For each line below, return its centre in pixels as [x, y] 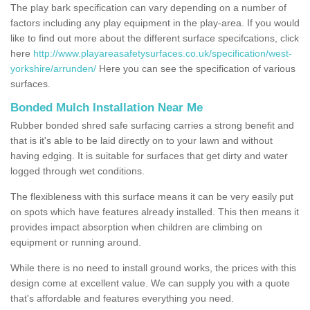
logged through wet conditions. [77, 171]
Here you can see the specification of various [196, 68]
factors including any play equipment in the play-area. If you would [155, 22]
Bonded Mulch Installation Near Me [107, 107]
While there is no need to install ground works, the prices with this [153, 267]
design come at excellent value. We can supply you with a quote [150, 283]
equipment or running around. [76, 242]
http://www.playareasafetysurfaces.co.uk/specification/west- [163, 53]
